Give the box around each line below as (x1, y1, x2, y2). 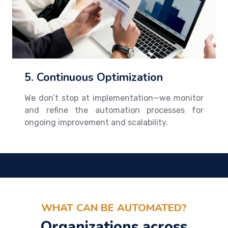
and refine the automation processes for (24, 105, 204, 115)
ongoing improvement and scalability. (24, 117, 168, 127)
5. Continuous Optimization (24, 69, 163, 85)
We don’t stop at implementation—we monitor (24, 93, 204, 103)
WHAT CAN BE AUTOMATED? (41, 201, 187, 215)
